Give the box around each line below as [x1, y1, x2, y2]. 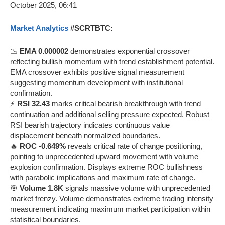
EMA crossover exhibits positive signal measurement [10, 67, 184, 76]
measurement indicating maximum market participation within [10, 204, 210, 213]
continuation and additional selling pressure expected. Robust [10, 109, 209, 119]
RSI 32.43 [17, 99, 50, 108]
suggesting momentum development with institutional [10, 78, 183, 87]
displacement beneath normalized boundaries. [10, 131, 160, 140]
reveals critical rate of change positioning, [66, 141, 202, 150]
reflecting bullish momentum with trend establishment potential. [10, 57, 214, 66]
